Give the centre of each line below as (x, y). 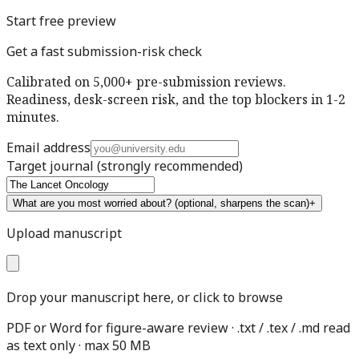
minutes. (33, 117)
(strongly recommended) (170, 166)
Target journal (50, 166)
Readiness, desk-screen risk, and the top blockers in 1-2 (176, 100)
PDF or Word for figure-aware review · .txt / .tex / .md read (178, 328)
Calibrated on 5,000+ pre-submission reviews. (146, 82)
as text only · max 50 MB (79, 346)
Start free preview (61, 21)
